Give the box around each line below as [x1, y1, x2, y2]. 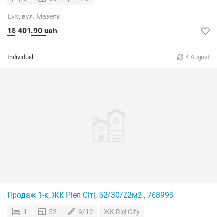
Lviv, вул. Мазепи [8, 13, 61, 20]
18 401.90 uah [7, 26, 57, 35]
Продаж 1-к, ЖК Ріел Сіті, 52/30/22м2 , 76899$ [7, 190, 173, 200]
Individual [7, 53, 33, 61]
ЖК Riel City [104, 208, 139, 216]
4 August [186, 53, 210, 61]
